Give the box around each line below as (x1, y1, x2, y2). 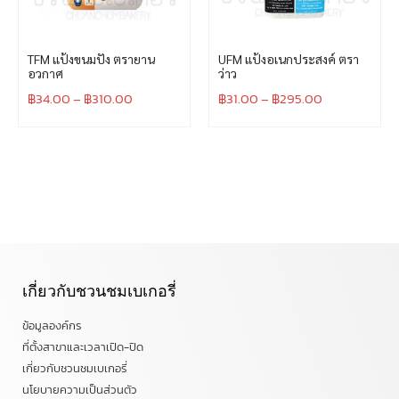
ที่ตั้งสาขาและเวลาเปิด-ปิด (22, 338, 143, 356)
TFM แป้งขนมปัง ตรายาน (28, 51, 155, 68)
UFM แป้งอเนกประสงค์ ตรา (218, 51, 359, 68)
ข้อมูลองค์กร (22, 317, 82, 335)
